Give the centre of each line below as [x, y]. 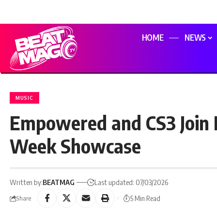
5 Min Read [145, 198]
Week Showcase [75, 146]
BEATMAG [59, 182]
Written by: [26, 182]
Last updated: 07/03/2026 [132, 182]
